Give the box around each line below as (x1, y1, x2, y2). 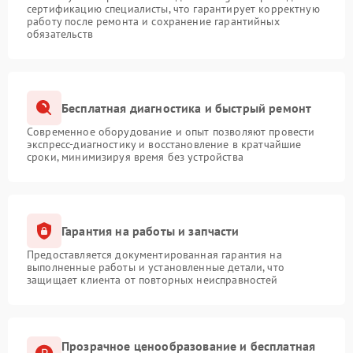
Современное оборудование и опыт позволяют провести (27, 124, 315, 139)
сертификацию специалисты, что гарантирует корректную (27, 2, 320, 16)
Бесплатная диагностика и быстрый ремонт (61, 99, 312, 116)
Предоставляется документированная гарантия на (27, 247, 282, 262)
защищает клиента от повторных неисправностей (27, 273, 278, 287)
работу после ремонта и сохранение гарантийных (27, 14, 280, 28)
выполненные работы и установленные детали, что (27, 260, 284, 274)
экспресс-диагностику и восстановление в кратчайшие (27, 137, 302, 151)
